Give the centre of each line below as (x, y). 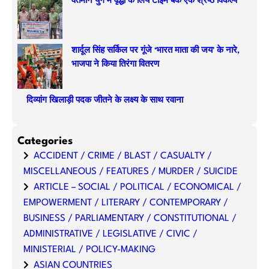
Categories (45, 141)
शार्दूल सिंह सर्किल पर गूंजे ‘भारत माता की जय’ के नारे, (155, 50)
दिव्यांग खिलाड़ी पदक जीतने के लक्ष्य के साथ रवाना (104, 100)
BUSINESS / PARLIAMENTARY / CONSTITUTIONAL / (130, 219)
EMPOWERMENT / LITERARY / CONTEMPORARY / (125, 203)
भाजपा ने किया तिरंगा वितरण (115, 64)
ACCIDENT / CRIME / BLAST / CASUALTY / (122, 156)
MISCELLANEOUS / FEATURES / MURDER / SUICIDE (130, 172)
